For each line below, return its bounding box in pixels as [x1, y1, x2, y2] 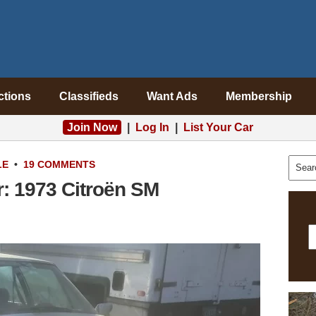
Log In [135, 121, 169, 133]
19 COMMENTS [23, 159, 95, 170]
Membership [225, 90, 292, 102]
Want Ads [146, 90, 197, 102]
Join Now [67, 121, 117, 133]
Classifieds [59, 90, 119, 102]
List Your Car [183, 121, 253, 133]
